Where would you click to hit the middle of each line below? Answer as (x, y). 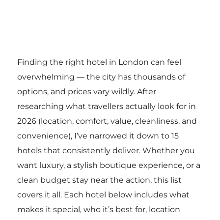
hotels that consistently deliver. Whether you (106, 150)
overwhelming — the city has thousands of (101, 77)
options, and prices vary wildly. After (86, 91)
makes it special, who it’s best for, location (98, 209)
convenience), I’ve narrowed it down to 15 (98, 136)
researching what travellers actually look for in (106, 106)
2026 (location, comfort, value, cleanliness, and (107, 121)
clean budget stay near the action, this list (99, 180)
